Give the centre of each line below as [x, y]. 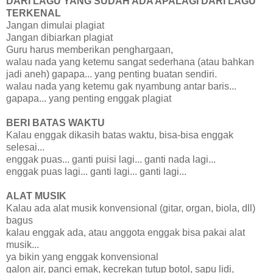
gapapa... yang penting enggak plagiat [89, 98]
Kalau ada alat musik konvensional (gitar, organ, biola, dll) [131, 208]
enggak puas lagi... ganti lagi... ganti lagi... [96, 171]
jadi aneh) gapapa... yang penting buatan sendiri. [112, 74]
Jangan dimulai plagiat [55, 25]
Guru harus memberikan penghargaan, [90, 49]
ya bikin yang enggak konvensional [82, 257]
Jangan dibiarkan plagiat [59, 37]
